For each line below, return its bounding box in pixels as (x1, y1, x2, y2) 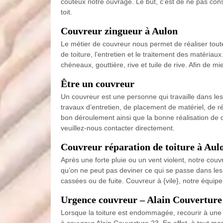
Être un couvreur (61, 78, 134, 89)
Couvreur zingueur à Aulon (61, 25, 178, 36)
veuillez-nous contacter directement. (61, 123, 175, 132)
